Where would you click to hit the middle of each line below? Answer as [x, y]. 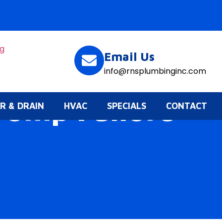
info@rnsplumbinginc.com [155, 71]
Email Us [129, 56]
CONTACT [187, 106]
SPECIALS [127, 106]
